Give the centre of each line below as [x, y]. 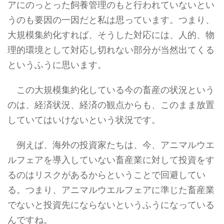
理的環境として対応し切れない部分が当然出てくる [111, 50]
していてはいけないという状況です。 [84, 120]
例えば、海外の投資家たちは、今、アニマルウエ [111, 145]
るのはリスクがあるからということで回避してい [106, 175]
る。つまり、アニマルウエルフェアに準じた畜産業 [111, 190]
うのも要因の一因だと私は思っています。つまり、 [111, 20]
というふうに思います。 [57, 65]
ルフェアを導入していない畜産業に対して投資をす [111, 160]
